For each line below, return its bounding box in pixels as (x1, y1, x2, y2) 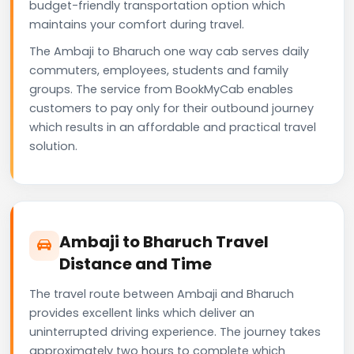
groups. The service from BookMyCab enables (29, 81, 293, 97)
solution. (29, 137, 77, 154)
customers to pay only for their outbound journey (29, 100, 314, 116)
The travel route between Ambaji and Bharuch (29, 285, 294, 302)
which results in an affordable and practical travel (29, 119, 316, 135)
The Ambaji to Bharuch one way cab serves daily (29, 43, 309, 59)
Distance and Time (59, 252, 212, 275)
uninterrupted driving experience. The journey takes (29, 323, 321, 340)
